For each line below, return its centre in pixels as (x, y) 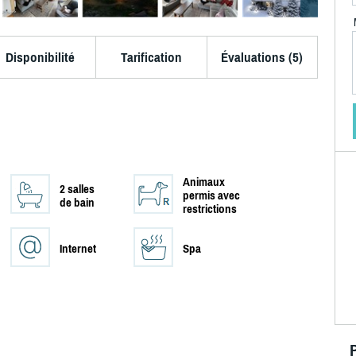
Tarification (151, 57)
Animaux (203, 182)
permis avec (211, 195)
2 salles (77, 189)
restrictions (209, 209)
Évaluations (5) (262, 57)
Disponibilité (40, 57)
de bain (77, 203)
